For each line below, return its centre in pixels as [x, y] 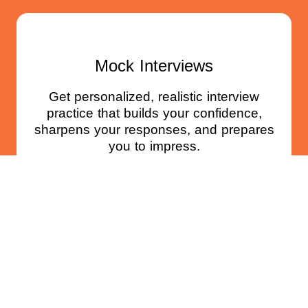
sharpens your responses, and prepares [154, 130]
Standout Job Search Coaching [154, 280]
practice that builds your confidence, [154, 113]
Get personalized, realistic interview [154, 97]
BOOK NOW [154, 183]
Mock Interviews [154, 66]
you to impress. [154, 146]
